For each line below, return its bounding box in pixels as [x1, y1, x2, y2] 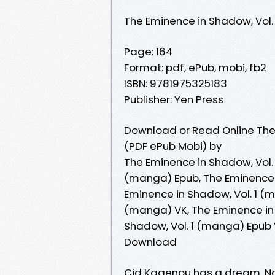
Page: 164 [124, 44, 172, 59]
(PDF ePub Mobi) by [124, 138, 222, 153]
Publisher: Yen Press [124, 91, 223, 107]
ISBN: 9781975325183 [124, 76, 227, 91]
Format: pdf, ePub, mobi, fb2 [124, 60, 266, 75]
